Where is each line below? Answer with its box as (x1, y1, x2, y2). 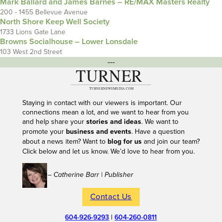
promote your (22, 127, 66, 136)
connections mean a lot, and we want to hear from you (22, 108, 189, 116)
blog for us (107, 137, 142, 146)
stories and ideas (86, 117, 141, 126)
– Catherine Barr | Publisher (47, 170, 133, 179)
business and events (65, 127, 131, 136)
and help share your (22, 117, 86, 126)
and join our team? (141, 137, 200, 146)
